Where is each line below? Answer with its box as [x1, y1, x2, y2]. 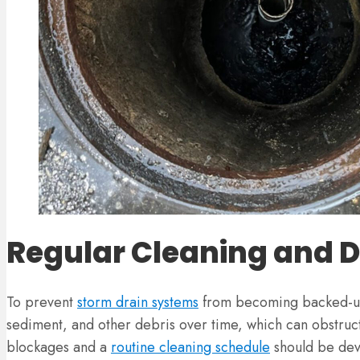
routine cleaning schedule [111, 337, 270, 358]
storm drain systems [77, 292, 198, 313]
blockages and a [6, 337, 111, 358]
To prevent [6, 292, 77, 313]
